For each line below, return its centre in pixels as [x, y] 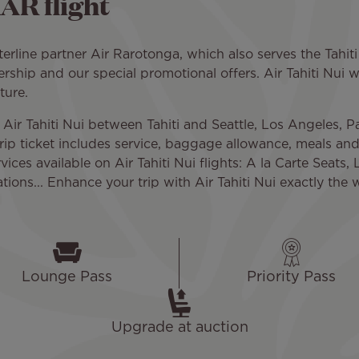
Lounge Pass [67, 277]
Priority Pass [291, 277]
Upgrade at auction [179, 327]
